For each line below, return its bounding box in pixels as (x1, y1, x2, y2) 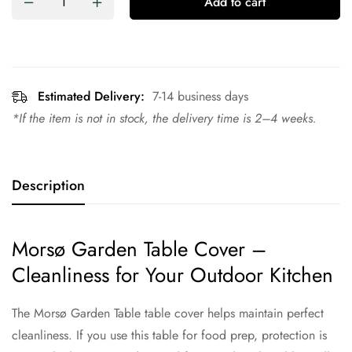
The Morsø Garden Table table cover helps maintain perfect (12, 304, 324, 322)
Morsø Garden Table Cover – (12, 234, 266, 264)
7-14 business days (152, 87, 248, 105)
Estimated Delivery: (38, 87, 145, 105)
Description (12, 175, 85, 196)
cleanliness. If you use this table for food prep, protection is (12, 326, 327, 344)
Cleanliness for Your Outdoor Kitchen (12, 260, 333, 290)
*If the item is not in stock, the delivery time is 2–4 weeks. (12, 109, 317, 127)
